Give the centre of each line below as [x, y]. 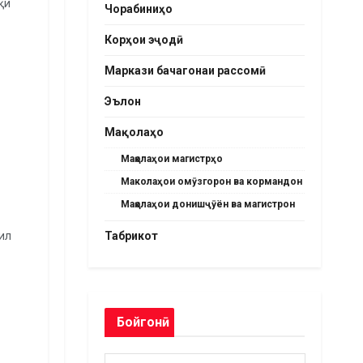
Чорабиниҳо [138, 9]
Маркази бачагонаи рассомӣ [185, 70]
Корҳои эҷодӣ [143, 40]
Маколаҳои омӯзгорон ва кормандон [211, 181]
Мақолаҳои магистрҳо [171, 159]
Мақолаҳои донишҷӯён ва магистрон [207, 204]
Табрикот [131, 236]
